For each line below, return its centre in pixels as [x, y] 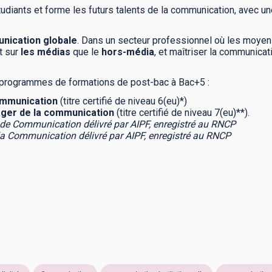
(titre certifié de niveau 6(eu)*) [122, 101]
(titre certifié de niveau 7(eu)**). [183, 113]
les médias [47, 52]
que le [87, 52]
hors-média [128, 52]
